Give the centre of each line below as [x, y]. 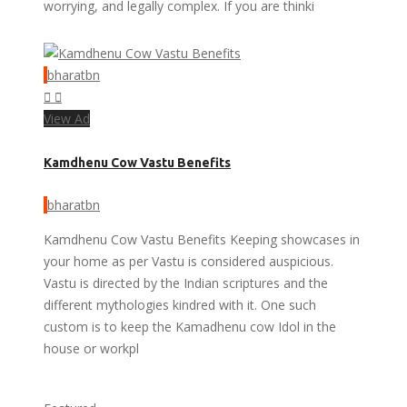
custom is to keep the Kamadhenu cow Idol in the [190, 327]
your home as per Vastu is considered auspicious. [189, 262]
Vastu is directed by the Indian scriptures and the [186, 283]
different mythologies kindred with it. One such [180, 305]
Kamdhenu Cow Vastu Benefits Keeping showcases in [202, 240]
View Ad [67, 119]
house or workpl [91, 349]
